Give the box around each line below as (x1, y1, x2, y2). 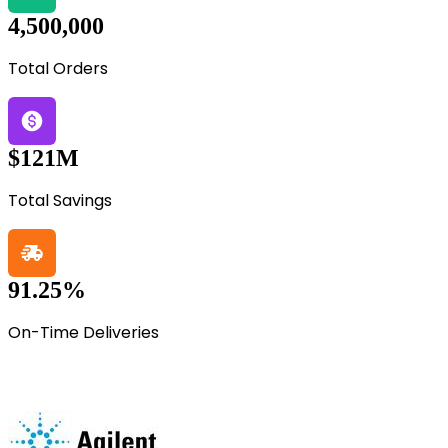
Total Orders (8, 57, 108, 80)
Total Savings (8, 189, 112, 212)
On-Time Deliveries (8, 321, 159, 344)
